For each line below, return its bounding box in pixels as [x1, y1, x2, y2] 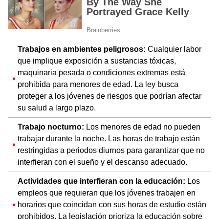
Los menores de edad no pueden [84, 122, 200, 131]
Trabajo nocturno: [18, 122, 84, 131]
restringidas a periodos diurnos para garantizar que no [18, 145, 205, 155]
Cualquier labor [146, 44, 201, 54]
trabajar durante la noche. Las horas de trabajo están [18, 133, 200, 143]
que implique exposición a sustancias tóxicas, [18, 56, 176, 66]
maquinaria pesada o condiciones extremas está [18, 67, 185, 77]
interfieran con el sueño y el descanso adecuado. [18, 157, 187, 167]
